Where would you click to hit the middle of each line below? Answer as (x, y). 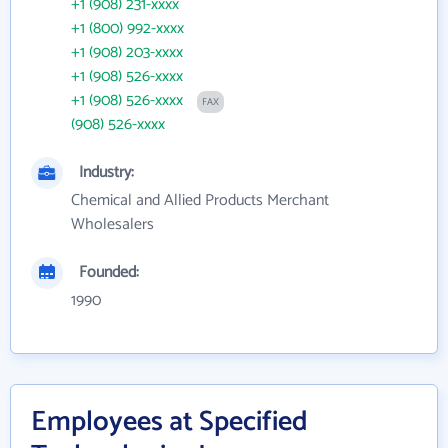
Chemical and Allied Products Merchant (200, 200)
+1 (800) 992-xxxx (127, 28)
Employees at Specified (169, 422)
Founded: (109, 272)
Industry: (106, 172)
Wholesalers (112, 224)
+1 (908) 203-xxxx (127, 52)
